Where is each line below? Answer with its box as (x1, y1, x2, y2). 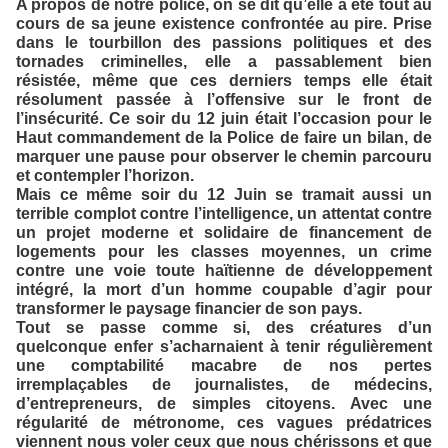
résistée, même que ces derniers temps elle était (16, 72, 432, 89)
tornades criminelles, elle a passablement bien (16, 53, 432, 70)
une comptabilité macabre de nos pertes (16, 357, 432, 374)
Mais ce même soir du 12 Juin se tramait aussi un (16, 186, 432, 203)
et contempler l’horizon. (16, 167, 194, 184)
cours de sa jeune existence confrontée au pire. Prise (16, 15, 432, 32)
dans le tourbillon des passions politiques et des (16, 34, 432, 51)
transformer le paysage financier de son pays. (16, 300, 362, 317)
